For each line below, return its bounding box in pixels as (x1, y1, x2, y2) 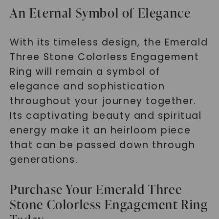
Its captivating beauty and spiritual (9, 109, 202, 122)
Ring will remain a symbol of (9, 65, 160, 78)
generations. (9, 153, 78, 166)
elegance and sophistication (9, 80, 165, 93)
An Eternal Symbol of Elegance (9, 4, 191, 22)
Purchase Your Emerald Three (9, 180, 182, 198)
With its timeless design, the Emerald (9, 36, 208, 49)
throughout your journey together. (9, 94, 197, 108)
